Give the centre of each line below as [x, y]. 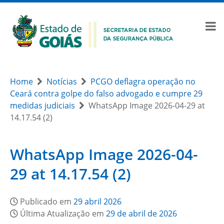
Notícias [62, 81]
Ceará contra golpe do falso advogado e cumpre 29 [106, 93]
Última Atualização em [63, 213]
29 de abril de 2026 [141, 213]
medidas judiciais [42, 105]
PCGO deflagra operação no [143, 81]
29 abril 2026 [97, 201]
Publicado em [47, 201]
